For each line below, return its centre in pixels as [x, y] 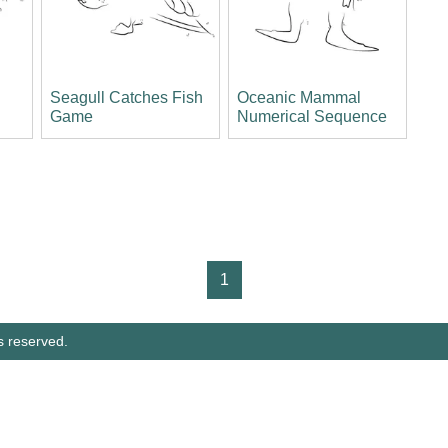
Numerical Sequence [311, 117]
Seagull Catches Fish [126, 98]
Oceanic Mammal [298, 98]
